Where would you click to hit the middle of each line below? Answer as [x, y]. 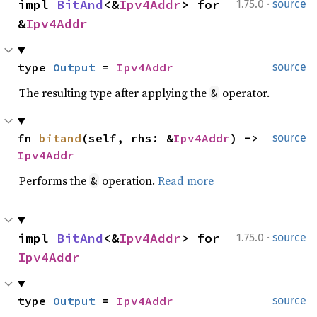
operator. [244, 92]
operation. [128, 180]
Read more [186, 180]
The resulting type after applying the [114, 92]
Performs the [54, 180]
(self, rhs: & [127, 138]
